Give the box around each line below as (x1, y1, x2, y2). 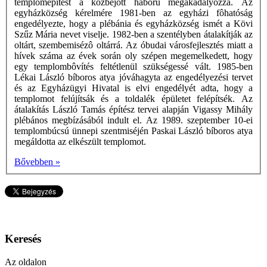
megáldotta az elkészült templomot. (14, 136, 146, 147)
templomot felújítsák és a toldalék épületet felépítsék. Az (14, 94, 253, 104)
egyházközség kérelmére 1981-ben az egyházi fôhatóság (14, 8, 253, 18)
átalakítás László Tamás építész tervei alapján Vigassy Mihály (14, 104, 253, 115)
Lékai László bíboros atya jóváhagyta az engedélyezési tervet (14, 72, 253, 83)
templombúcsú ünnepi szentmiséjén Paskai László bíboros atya (14, 126, 253, 136)
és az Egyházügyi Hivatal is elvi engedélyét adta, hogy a (14, 83, 253, 94)
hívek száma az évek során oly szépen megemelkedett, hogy (14, 51, 253, 61)
